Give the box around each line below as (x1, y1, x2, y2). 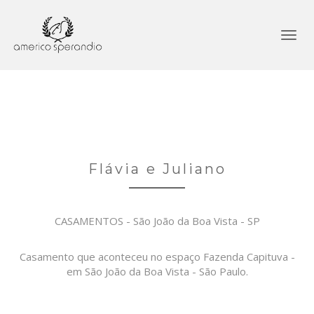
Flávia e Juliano (88, 161, 226, 177)
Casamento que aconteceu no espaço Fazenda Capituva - (19, 250, 295, 264)
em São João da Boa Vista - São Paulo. (66, 264, 248, 278)
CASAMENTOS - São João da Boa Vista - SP (54, 214, 260, 228)
